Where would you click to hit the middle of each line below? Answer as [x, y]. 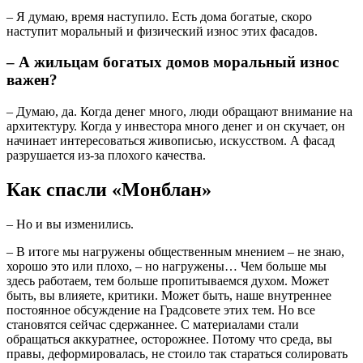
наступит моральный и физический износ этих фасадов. [162, 31]
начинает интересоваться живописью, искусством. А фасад [171, 141]
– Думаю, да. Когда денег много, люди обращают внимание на [179, 112]
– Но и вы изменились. [70, 224]
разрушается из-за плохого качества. [106, 156]
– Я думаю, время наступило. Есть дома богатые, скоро [159, 16]
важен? [32, 80]
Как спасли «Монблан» [109, 189]
